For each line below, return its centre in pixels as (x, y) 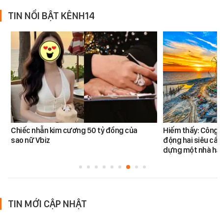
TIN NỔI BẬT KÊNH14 (51, 15)
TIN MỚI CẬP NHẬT (47, 204)
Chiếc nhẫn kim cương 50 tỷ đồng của (74, 130)
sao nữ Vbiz (30, 140)
